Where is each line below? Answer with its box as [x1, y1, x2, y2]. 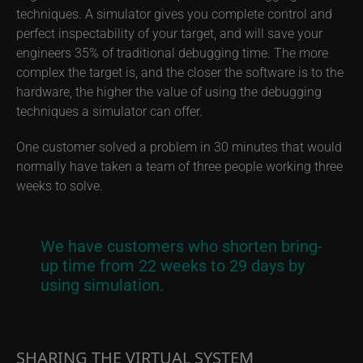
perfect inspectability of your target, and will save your [16, 24, 322, 42]
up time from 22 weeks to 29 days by [41, 254, 305, 276]
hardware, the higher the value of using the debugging [16, 83, 322, 100]
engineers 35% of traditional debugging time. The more [16, 44, 328, 62]
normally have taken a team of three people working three [16, 157, 343, 175]
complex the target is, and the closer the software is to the [16, 63, 344, 81]
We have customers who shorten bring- [41, 235, 322, 257]
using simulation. [41, 274, 164, 296]
